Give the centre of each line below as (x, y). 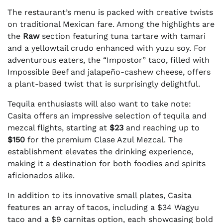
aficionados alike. (41, 175)
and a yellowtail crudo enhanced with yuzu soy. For (107, 48)
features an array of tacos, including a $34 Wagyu (103, 207)
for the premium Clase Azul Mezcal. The (104, 139)
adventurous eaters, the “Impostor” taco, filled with (109, 60)
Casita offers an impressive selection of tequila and (107, 115)
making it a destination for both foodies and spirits (107, 163)
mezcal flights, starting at (58, 127)
